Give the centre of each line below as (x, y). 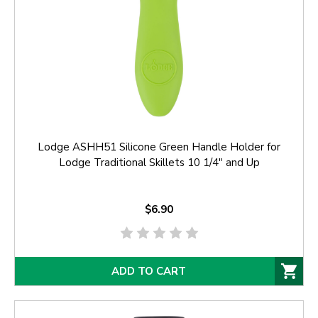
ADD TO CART (148, 271)
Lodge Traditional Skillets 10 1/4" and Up (159, 163)
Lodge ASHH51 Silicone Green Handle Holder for (159, 147)
